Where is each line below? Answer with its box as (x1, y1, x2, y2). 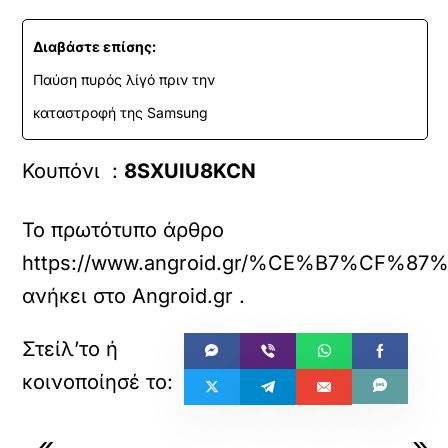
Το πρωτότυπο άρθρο (22, 218, 225, 242)
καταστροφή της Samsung (33, 104, 209, 121)
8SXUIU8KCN (124, 159, 257, 183)
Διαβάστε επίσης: (33, 38, 157, 55)
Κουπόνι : (22, 159, 125, 183)
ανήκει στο (22, 284, 133, 308)
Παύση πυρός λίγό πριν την (33, 71, 216, 88)
